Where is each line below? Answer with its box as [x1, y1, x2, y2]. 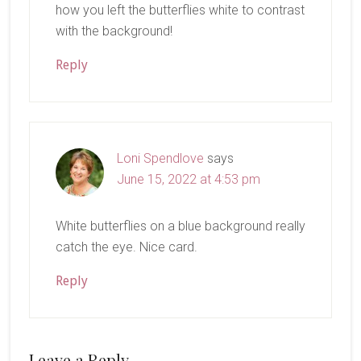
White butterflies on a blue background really [55, 218, 305, 234]
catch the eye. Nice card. [55, 239, 197, 255]
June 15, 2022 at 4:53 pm [116, 171, 260, 187]
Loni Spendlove [116, 150, 204, 166]
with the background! [55, 23, 172, 39]
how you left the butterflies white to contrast [55, 2, 305, 18]
